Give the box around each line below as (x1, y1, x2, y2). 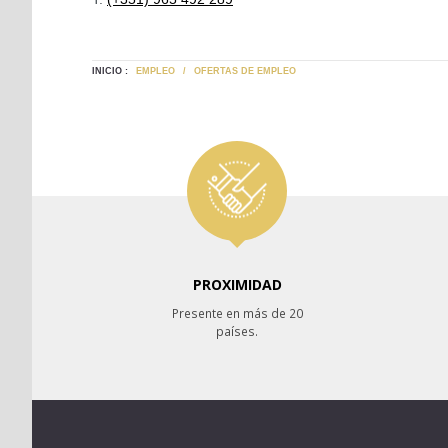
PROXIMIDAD (192, 275, 282, 294)
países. (216, 323, 258, 339)
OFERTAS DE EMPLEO (194, 66, 296, 76)
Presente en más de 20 (171, 305, 303, 321)
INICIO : (92, 66, 128, 76)
